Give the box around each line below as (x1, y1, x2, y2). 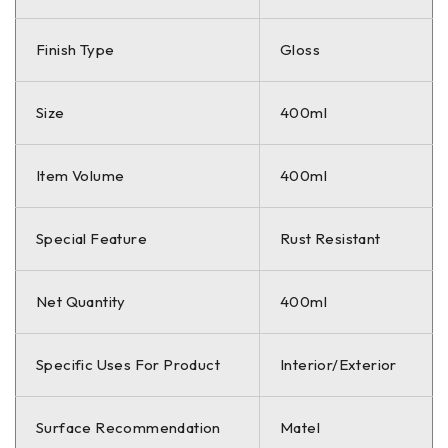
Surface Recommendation (36, 417, 221, 437)
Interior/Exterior (280, 354, 397, 374)
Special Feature (36, 228, 147, 248)
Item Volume (36, 165, 125, 185)
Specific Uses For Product (36, 354, 220, 374)
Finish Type (36, 39, 115, 59)
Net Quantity (36, 291, 126, 311)
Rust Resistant (280, 228, 381, 248)
